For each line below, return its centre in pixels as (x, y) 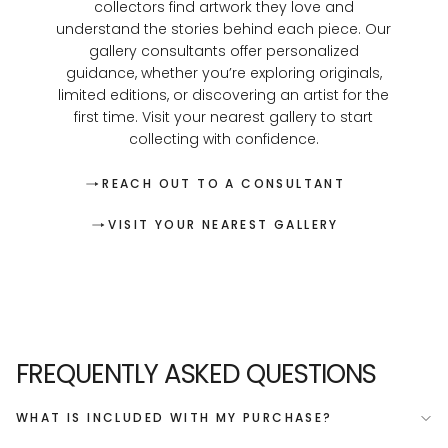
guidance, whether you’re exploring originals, (223, 72)
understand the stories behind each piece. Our (224, 28)
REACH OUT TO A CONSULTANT (224, 183)
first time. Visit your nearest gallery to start (224, 116)
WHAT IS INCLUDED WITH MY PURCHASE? (174, 418)
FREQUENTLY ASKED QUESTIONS (196, 374)
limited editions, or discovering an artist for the (224, 94)
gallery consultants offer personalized (223, 50)
